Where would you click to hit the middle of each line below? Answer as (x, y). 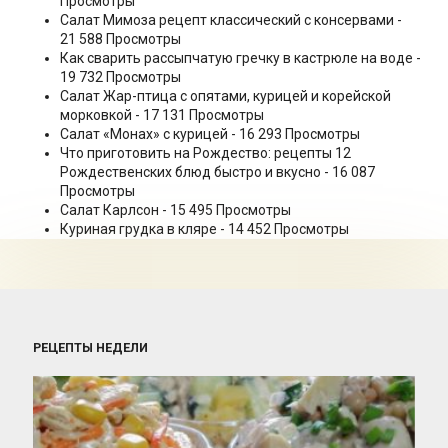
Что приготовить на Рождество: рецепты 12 (205, 152)
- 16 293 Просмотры (294, 133)
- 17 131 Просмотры (198, 114)
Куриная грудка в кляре (138, 228)
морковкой (96, 114)
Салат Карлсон (109, 209)
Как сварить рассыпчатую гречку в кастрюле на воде (236, 57)
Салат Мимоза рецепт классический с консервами (227, 19)
